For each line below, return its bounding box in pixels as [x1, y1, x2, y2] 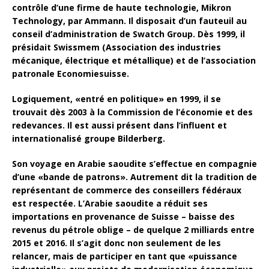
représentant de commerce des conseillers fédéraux [12, 184, 241, 196]
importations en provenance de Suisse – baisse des [12, 210, 235, 222]
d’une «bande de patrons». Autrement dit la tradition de [12, 171, 257, 183]
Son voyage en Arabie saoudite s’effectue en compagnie [12, 157, 257, 169]
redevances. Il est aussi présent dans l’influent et [12, 119, 227, 131]
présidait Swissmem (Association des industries [12, 41, 221, 53]
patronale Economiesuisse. [12, 67, 129, 79]
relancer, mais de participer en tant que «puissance [12, 250, 237, 262]
